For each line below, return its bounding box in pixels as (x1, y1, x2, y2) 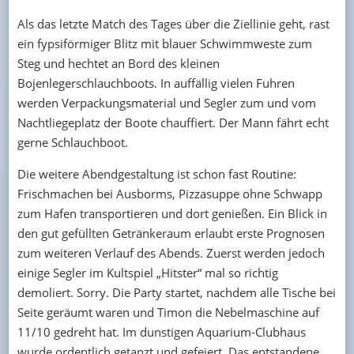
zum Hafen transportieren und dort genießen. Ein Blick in (17, 205, 327, 221)
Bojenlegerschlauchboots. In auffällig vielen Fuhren (17, 74, 295, 91)
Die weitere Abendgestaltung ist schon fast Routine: (17, 165, 296, 182)
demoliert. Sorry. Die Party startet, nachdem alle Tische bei (17, 284, 336, 300)
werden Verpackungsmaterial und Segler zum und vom (17, 94, 316, 111)
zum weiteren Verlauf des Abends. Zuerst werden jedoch (17, 244, 325, 261)
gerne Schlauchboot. (17, 134, 128, 150)
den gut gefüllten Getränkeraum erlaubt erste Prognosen (17, 224, 325, 241)
